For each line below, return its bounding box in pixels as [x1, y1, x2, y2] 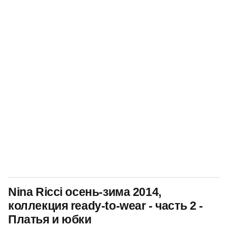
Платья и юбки [8, 213, 92, 226]
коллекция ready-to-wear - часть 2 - [8, 199, 203, 212]
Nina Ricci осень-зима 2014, [8, 185, 161, 198]
